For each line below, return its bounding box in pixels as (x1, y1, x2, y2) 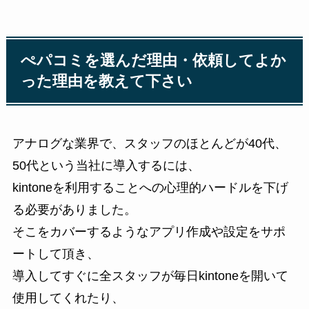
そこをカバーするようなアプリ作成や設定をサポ (12, 225, 286, 239)
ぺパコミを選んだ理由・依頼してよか (21, 52, 287, 70)
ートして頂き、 (12, 247, 99, 261)
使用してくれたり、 (12, 291, 124, 306)
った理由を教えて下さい (21, 73, 193, 90)
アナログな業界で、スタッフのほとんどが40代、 (12, 137, 287, 151)
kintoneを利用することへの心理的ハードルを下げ (12, 181, 288, 195)
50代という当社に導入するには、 (12, 159, 200, 173)
